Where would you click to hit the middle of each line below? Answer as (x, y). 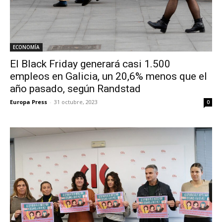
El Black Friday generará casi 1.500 (90, 64)
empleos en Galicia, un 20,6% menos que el (109, 77)
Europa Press (28, 102)
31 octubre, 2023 (76, 102)
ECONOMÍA (26, 47)
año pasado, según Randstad (75, 89)
